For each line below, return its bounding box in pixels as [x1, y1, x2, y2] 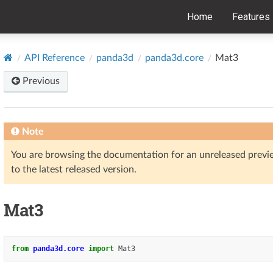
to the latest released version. [11, 164, 136, 174]
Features [232, 11, 270, 23]
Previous [20, 76, 60, 86]
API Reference [24, 52, 85, 63]
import [88, 244, 114, 253]
